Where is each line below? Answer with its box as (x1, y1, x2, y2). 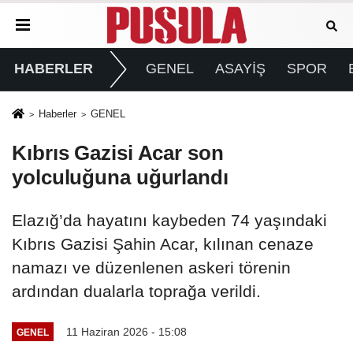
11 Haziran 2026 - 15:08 (65, 325, 187, 339)
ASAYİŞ (214, 61, 266, 77)
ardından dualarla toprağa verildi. (12, 282, 266, 301)
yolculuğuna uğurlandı (12, 165, 234, 190)
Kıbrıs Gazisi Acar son (12, 141, 224, 165)
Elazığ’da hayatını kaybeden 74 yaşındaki (12, 211, 327, 230)
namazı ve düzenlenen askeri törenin (12, 258, 291, 277)
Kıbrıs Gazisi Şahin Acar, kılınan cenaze (12, 235, 314, 254)
